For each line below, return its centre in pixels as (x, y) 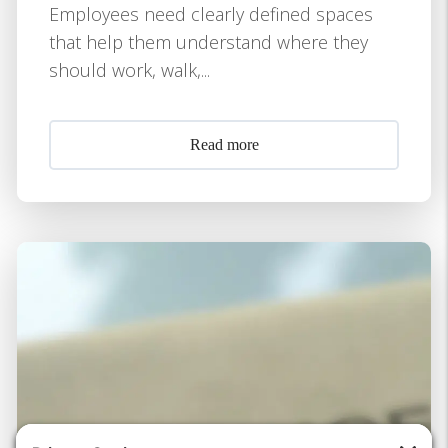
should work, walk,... (129, 69)
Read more (224, 145)
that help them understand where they (208, 41)
